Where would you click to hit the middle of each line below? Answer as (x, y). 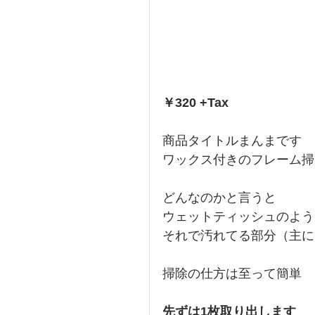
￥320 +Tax (195, 102)
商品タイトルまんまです (232, 140)
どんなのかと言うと (219, 197)
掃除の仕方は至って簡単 (232, 273)
